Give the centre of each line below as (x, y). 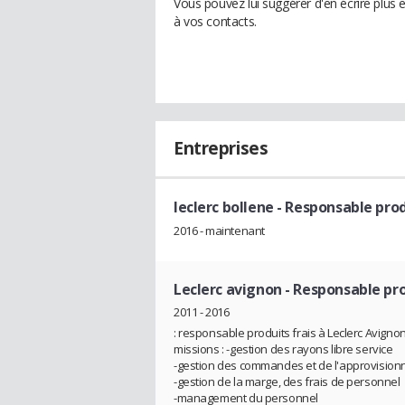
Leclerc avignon (228, 289)
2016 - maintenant (219, 230)
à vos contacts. (215, 21)
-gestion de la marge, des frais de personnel (287, 382)
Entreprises (221, 148)
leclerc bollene (224, 207)
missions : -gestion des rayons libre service (283, 349)
